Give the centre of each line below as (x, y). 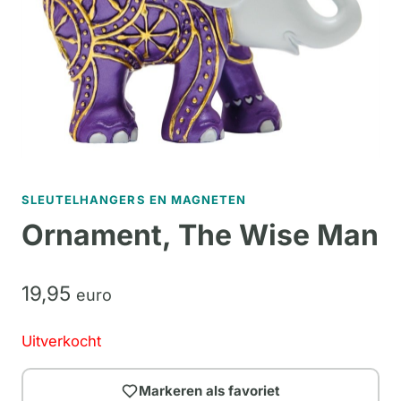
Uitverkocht (61, 341)
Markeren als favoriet (209, 390)
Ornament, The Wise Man (200, 235)
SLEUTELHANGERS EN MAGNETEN (134, 200)
